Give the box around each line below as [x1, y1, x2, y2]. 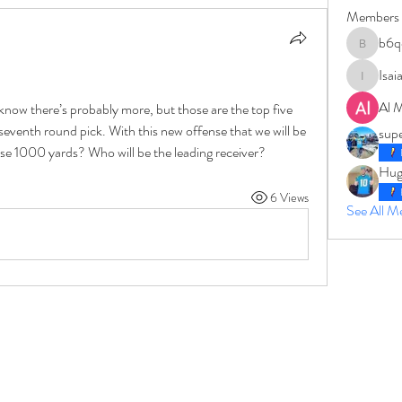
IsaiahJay [361, 76, 398, 93]
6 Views [269, 188, 309, 206]
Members [345, 6, 399, 27]
